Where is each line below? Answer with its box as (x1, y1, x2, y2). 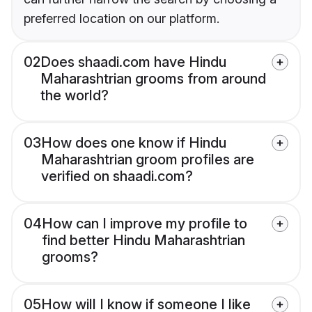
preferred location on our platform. (24, 11, 219, 26)
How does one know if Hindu (41, 134, 226, 152)
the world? (40, 87, 109, 104)
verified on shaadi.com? (41, 168, 193, 185)
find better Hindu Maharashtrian (42, 232, 245, 249)
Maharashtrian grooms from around (40, 70, 266, 88)
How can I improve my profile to (42, 215, 247, 233)
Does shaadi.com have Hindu (40, 54, 226, 71)
